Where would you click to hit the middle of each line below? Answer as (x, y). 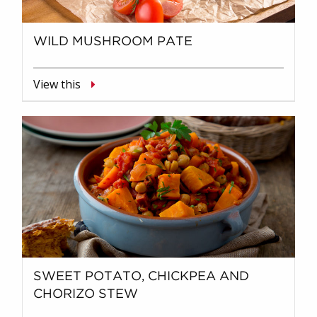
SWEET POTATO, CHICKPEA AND (141, 276)
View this (57, 84)
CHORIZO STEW (86, 294)
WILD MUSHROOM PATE (113, 41)
